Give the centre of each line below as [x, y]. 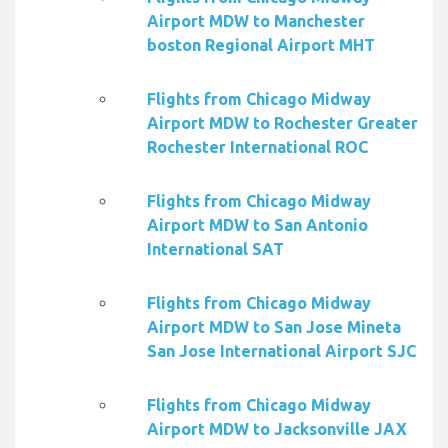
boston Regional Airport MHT [261, 45]
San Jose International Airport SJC [281, 351]
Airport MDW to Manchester [256, 21]
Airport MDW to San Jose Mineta [274, 327]
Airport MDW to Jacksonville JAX [277, 429]
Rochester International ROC [257, 147]
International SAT [215, 249]
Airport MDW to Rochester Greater [282, 123]
